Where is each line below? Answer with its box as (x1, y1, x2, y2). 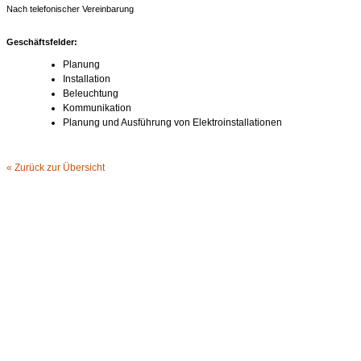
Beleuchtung (63, 87, 118, 99)
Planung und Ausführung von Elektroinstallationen (63, 116, 282, 128)
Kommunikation (63, 102, 131, 114)
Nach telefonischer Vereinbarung (6, 4, 134, 14)
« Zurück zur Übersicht (6, 161, 105, 173)
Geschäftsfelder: (6, 36, 77, 47)
